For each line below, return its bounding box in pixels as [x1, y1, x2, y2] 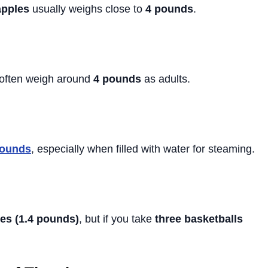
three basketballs [155, 212, 243, 225]
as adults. [141, 72, 190, 85]
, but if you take [79, 212, 155, 225]
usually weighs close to [29, 2, 145, 15]
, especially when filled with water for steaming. [31, 142, 255, 155]
